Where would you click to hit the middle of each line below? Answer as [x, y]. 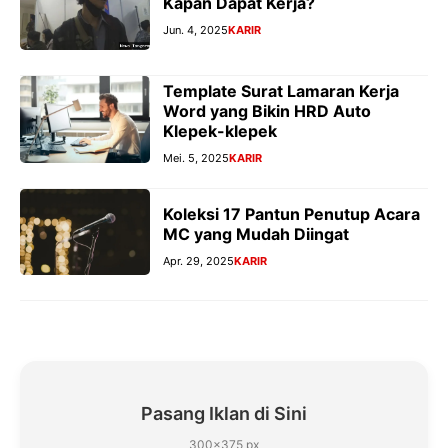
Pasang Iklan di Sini [224, 414]
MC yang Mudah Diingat [256, 233]
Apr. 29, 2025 [198, 260]
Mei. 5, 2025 [196, 158]
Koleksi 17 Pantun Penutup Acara [291, 213]
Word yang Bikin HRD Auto [267, 111]
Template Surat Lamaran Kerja [281, 91]
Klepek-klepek [220, 131]
